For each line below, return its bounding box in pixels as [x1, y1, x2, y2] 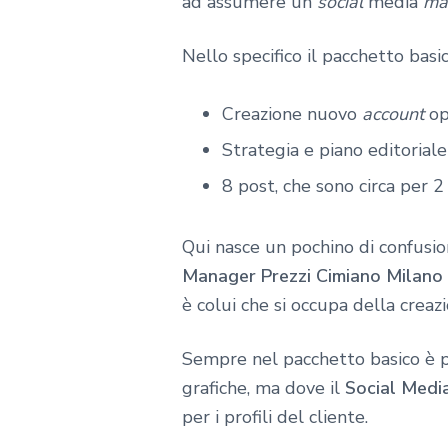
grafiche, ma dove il [182, 376, 345, 401]
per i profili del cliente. [182, 405, 368, 430]
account [362, 102, 424, 127]
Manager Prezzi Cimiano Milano [182, 264, 443, 289]
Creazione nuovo [222, 102, 362, 127]
